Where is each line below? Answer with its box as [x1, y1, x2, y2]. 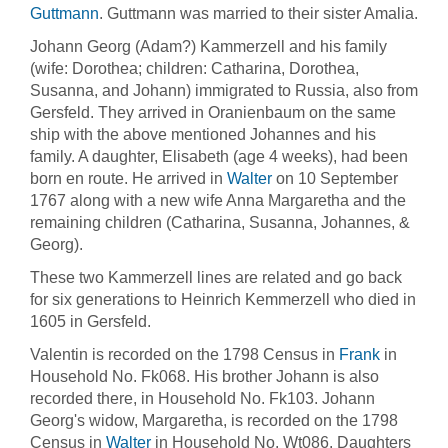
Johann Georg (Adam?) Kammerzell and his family [30, 38, 387, 55]
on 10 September [272, 170, 398, 187]
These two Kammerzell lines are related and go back [30, 269, 402, 286]
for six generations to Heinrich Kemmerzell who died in [30, 291, 416, 308]
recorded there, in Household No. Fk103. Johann [30, 390, 375, 407]
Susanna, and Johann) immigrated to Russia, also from [30, 82, 418, 99]
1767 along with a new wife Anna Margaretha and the [30, 192, 406, 209]
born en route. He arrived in [30, 170, 227, 187]
